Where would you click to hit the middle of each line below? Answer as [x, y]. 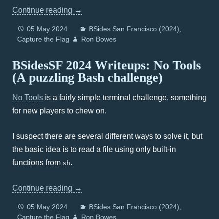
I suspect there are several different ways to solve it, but [107, 136]
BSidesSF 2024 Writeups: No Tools [107, 65]
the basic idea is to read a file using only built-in [94, 149]
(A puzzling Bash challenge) [88, 77]
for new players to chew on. [59, 111]
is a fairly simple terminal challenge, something [125, 98]
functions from [37, 163]
